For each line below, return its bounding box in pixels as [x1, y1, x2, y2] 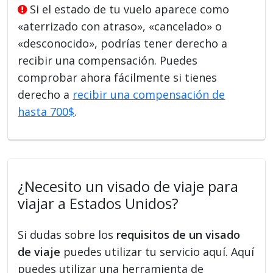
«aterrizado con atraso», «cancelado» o [18, 18, 222, 34]
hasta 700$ [18, 104, 75, 119]
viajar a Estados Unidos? [18, 193, 179, 213]
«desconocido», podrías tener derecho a [18, 35, 228, 51]
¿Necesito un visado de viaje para [18, 176, 239, 196]
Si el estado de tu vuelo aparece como [27, 1, 230, 16]
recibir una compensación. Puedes [18, 52, 198, 68]
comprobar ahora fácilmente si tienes [18, 69, 218, 85]
